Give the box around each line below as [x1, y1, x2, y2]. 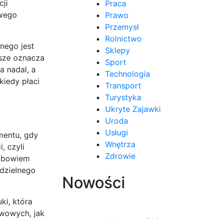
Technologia [105, 68, 150, 79]
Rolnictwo [105, 33, 142, 44]
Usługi [105, 127, 128, 137]
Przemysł [105, 22, 139, 32]
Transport [105, 80, 141, 90]
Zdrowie [105, 151, 135, 161]
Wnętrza [105, 139, 135, 149]
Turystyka [105, 92, 141, 102]
